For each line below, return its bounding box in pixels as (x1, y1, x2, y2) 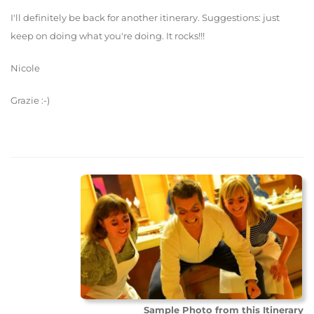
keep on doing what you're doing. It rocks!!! (11, 30, 205, 42)
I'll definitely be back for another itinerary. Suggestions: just (11, 12, 280, 24)
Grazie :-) (11, 95, 50, 107)
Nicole (11, 62, 40, 74)
